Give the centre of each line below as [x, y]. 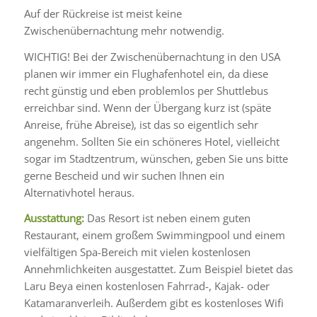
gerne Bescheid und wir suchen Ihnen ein [124, 175]
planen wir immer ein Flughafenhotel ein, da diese [146, 73]
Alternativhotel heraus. [79, 192]
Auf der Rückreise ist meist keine [103, 13]
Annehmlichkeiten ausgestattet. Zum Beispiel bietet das [158, 269]
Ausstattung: [55, 218]
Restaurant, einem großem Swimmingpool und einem [154, 235]
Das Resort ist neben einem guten [168, 218]
